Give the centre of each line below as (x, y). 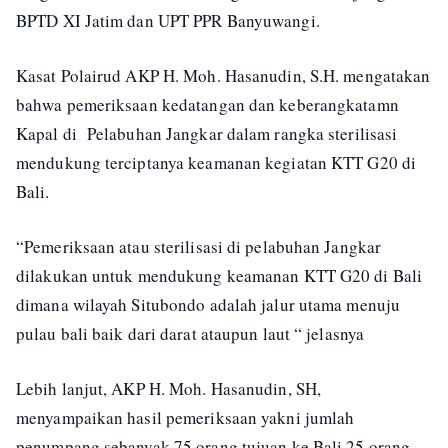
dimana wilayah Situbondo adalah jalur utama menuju (208, 304)
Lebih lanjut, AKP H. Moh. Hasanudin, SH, (169, 388)
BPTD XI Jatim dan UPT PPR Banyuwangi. (168, 20)
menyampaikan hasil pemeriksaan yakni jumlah (185, 417)
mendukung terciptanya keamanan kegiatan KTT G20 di (216, 162)
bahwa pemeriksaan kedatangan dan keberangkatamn (207, 104)
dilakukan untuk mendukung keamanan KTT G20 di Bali (219, 275)
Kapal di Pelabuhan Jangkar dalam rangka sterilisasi (207, 133)
